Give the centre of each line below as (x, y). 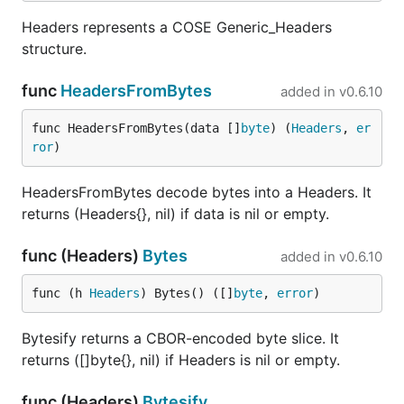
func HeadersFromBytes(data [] (136, 128)
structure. (54, 49)
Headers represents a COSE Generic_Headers (177, 27)
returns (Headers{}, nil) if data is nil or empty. (175, 214)
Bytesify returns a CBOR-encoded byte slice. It (180, 338)
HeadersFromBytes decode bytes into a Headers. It (197, 192)
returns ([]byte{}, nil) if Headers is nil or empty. (181, 360)
